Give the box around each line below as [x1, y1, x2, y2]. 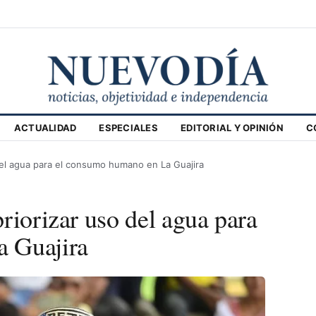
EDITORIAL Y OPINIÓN [181, 121, 284, 133]
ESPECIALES [99, 121, 158, 133]
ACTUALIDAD [13, 121, 77, 133]
